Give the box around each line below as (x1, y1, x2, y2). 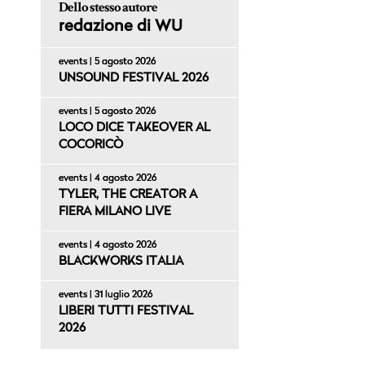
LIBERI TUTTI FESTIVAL (58, 306, 193, 319)
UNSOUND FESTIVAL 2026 (58, 73, 209, 86)
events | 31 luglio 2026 (58, 290, 153, 301)
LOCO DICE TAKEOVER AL (58, 122, 210, 135)
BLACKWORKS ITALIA (58, 256, 183, 269)
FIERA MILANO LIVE (58, 206, 171, 219)
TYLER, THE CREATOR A (58, 189, 197, 202)
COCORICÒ (58, 139, 123, 152)
